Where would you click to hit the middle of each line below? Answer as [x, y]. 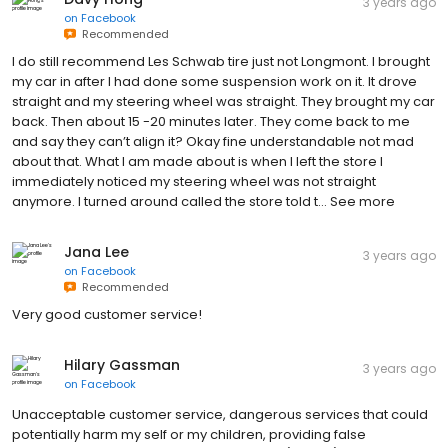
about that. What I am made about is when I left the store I [197, 161]
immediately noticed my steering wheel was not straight [194, 181]
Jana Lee [96, 251]
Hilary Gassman [122, 364]
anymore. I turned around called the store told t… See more [203, 201]
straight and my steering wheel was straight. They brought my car [223, 101]
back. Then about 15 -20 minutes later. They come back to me [211, 121]
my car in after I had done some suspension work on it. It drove [214, 81]
